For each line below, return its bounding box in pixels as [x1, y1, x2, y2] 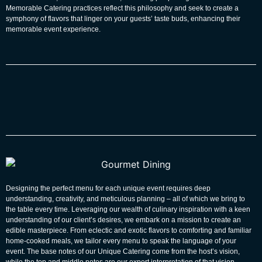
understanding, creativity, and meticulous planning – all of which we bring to [6, 194, 245, 203]
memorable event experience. [6, 25, 101, 34]
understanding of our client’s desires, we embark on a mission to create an [6, 215, 241, 224]
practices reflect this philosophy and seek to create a [71, 4, 239, 13]
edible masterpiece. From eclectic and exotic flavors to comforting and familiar [6, 226, 251, 235]
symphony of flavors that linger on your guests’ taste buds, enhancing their [6, 15, 240, 23]
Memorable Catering [6, 4, 71, 13]
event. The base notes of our [6, 247, 98, 256]
